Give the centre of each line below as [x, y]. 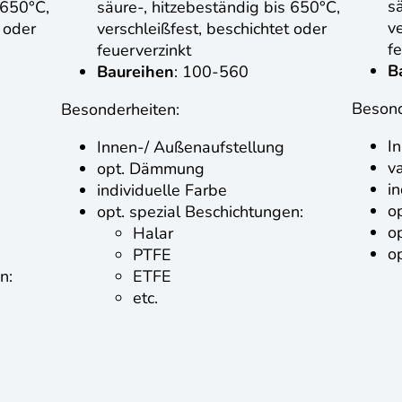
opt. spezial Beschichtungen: [200, 211]
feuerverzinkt [144, 50]
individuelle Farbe [162, 190]
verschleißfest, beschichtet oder [212, 28]
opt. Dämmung [151, 168]
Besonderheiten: [120, 109]
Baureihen [135, 71]
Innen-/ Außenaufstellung [191, 147]
